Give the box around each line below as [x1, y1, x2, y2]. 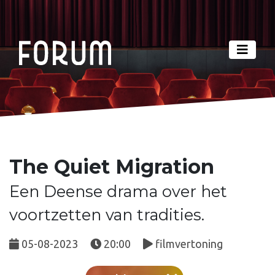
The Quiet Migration [9, 154, 214, 179]
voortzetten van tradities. [9, 204, 204, 224]
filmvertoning [153, 237, 223, 250]
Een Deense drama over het [9, 181, 227, 201]
